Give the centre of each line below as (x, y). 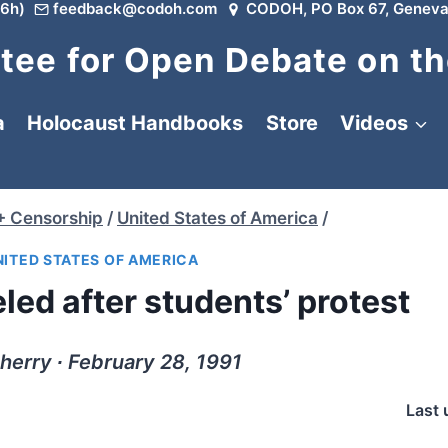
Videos (374, 123)
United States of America (217, 218)
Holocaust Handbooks (135, 123)
